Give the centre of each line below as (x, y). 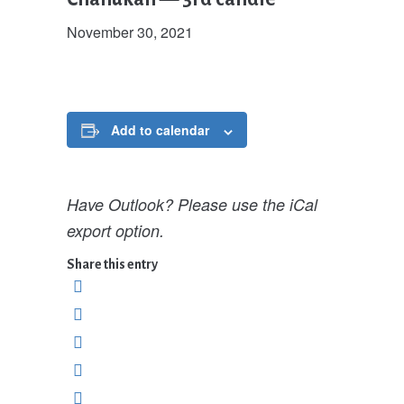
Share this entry (112, 264)
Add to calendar (160, 130)
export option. (115, 230)
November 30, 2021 (129, 32)
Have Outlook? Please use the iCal (192, 204)
